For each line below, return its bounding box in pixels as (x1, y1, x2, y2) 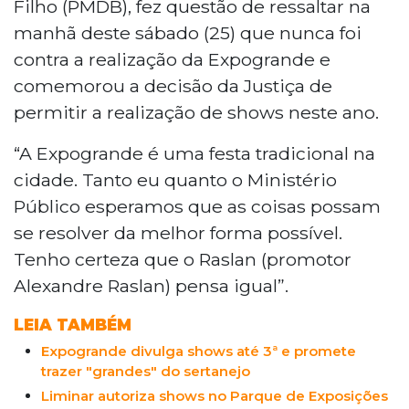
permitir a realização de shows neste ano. (14, 100, 379, 123)
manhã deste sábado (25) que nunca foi (14, 21, 362, 44)
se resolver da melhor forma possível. (14, 221, 342, 244)
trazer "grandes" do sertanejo (41, 362, 250, 380)
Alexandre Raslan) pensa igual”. (14, 274, 288, 297)
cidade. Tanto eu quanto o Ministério (14, 168, 337, 191)
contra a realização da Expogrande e (14, 47, 330, 70)
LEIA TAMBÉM (14, 315, 131, 334)
